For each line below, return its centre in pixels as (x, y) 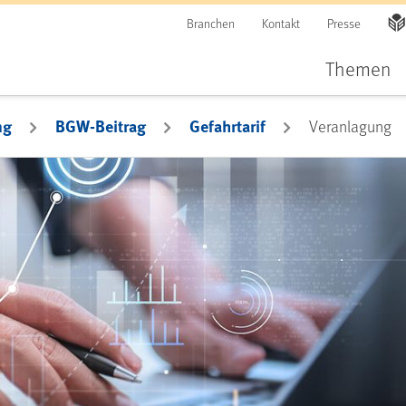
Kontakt (281, 23)
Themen (358, 68)
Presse (344, 23)
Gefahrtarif (227, 126)
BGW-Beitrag (101, 126)
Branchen (211, 23)
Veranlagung (350, 126)
